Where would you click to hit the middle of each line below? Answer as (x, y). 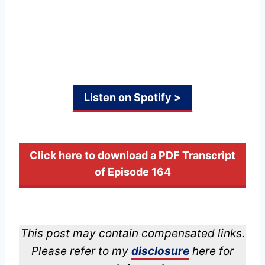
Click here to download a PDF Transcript (132, 156)
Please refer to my (81, 251)
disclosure (160, 251)
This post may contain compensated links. (132, 233)
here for (211, 251)
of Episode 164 (132, 172)
